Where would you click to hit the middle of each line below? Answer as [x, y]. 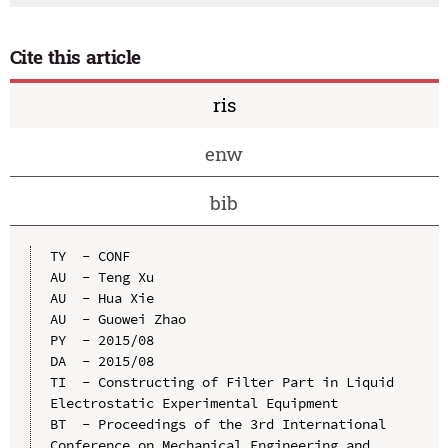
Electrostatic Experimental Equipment [193, 402]
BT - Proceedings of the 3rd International [217, 423]
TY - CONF [89, 255]
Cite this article [75, 57]
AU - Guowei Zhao [117, 318]
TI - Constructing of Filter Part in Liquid [221, 381]
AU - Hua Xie [101, 297]
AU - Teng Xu [101, 276]
